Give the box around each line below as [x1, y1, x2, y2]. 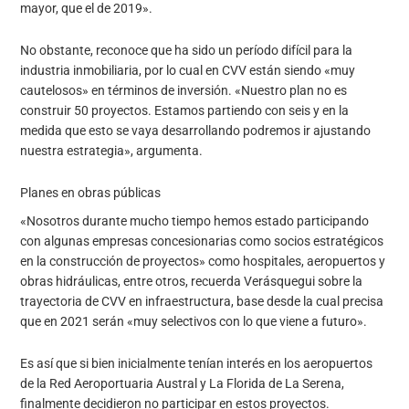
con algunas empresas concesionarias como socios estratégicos [20, 234, 384, 249]
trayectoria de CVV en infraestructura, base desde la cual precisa [20, 294, 384, 309]
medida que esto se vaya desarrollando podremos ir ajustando [20, 122, 372, 138]
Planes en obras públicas [20, 184, 162, 200]
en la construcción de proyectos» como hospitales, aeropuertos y [20, 254, 386, 269]
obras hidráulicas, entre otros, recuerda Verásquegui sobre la [20, 274, 363, 289]
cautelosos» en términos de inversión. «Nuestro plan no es [20, 82, 348, 98]
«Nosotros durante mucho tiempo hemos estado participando [20, 214, 370, 229]
